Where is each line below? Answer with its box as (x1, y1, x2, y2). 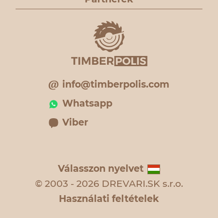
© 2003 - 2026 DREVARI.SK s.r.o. (35, 178, 183, 189)
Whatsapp (62, 98, 112, 109)
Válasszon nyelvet (58, 163, 144, 174)
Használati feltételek (59, 193, 159, 204)
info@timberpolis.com (62, 79, 169, 90)
